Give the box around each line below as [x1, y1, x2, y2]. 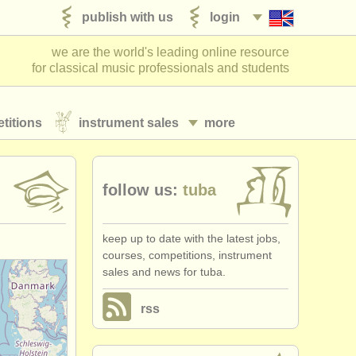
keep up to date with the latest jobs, [103, 232, 281, 245]
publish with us [82, 10, 173, 24]
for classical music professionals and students [32, 61, 289, 75]
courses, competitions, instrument [103, 249, 272, 261]
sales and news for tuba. [103, 265, 226, 278]
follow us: [103, 181, 178, 199]
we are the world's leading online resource [52, 45, 289, 59]
